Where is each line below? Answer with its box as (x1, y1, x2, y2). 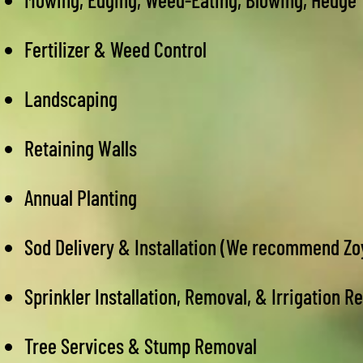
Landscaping (24, 86, 117, 111)
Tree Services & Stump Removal (24, 333, 257, 358)
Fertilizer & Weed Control (24, 36, 207, 62)
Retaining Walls (24, 135, 137, 160)
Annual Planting (24, 185, 137, 210)
